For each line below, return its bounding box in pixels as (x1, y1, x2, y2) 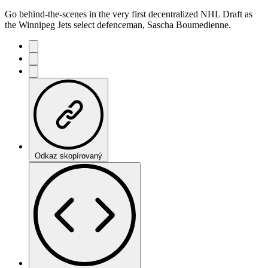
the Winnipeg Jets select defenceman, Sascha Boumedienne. (5, 19, 231, 30)
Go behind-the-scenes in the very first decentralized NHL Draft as (5, 8, 252, 19)
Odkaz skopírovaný (35, 151, 102, 160)
